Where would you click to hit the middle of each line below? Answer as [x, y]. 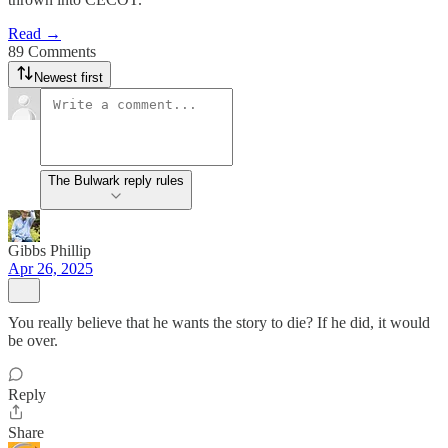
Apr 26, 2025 [50, 268]
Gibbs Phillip [49, 250]
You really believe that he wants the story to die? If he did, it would [219, 322]
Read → [34, 33]
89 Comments [52, 51]
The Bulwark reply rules [116, 180]
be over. [33, 340]
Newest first [68, 77]
